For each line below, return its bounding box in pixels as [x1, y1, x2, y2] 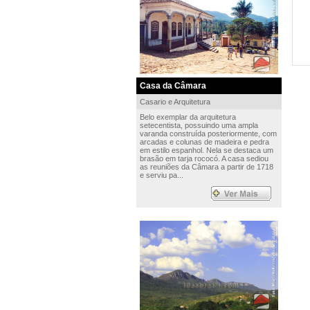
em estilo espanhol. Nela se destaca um [139, 146, 273, 154]
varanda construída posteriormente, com [139, 129, 277, 138]
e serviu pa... [139, 171, 183, 179]
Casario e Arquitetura [139, 98, 210, 106]
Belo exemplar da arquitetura [139, 113, 236, 121]
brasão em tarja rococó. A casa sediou [139, 154, 268, 163]
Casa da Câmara [139, 81, 206, 91]
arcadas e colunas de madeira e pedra [139, 138, 269, 146]
